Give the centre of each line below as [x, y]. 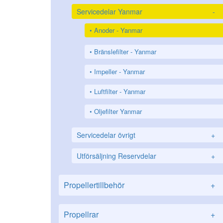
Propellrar [81, 214]
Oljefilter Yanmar [118, 111]
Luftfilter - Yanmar [120, 91]
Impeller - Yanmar [119, 71]
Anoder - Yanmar [118, 30]
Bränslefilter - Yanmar [125, 52]
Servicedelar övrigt [106, 135]
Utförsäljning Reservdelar [116, 156]
